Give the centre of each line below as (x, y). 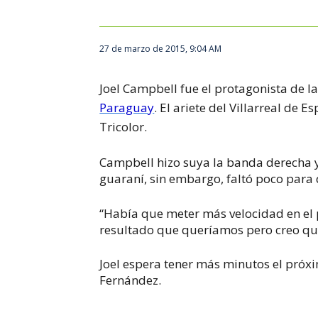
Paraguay (127, 107)
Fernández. (131, 280)
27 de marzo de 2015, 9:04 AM (161, 49)
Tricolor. (124, 126)
